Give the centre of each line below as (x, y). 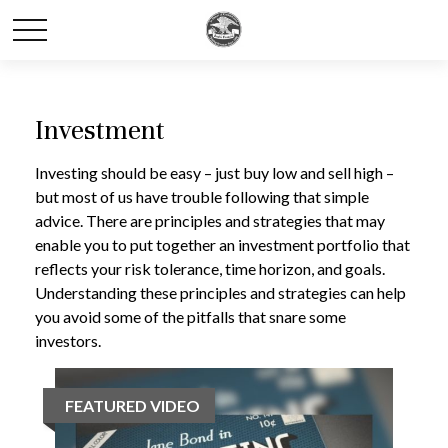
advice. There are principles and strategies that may (210, 220)
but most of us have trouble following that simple (202, 196)
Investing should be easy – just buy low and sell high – (214, 172)
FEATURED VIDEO (132, 405)
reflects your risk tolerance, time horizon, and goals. (210, 268)
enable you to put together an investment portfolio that (222, 244)
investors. (68, 340)
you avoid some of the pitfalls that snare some (190, 316)
